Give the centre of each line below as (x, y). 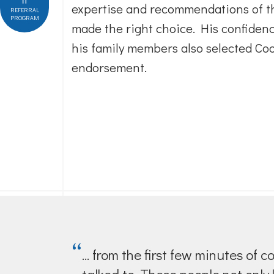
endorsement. (109, 67)
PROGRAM (24, 18)
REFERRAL (24, 10)
